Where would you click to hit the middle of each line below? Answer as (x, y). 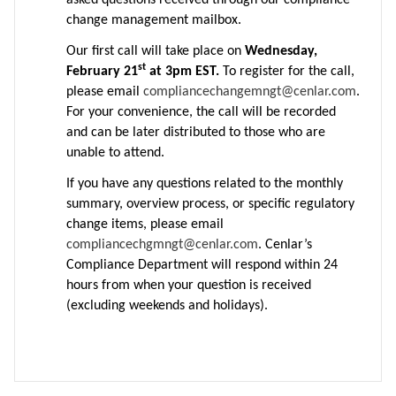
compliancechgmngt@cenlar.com (162, 245)
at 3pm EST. (184, 72)
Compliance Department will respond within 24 (202, 265)
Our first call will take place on (156, 51)
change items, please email (145, 225)
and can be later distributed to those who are (196, 133)
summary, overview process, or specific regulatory (210, 204)
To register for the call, (289, 72)
